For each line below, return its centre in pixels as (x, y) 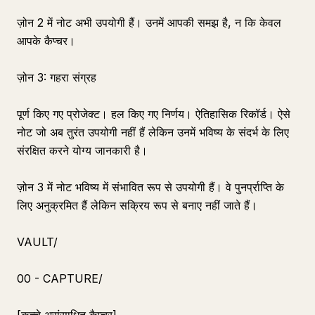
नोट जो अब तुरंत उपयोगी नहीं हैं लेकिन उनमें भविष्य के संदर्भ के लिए (153, 132)
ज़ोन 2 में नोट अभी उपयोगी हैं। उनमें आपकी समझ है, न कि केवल (149, 22)
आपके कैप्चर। (46, 41)
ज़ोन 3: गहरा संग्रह (57, 77)
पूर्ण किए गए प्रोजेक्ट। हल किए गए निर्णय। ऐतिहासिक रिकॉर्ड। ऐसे (154, 114)
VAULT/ (37, 242)
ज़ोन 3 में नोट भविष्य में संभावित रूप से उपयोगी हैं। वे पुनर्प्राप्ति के (150, 187)
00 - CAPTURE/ (60, 278)
